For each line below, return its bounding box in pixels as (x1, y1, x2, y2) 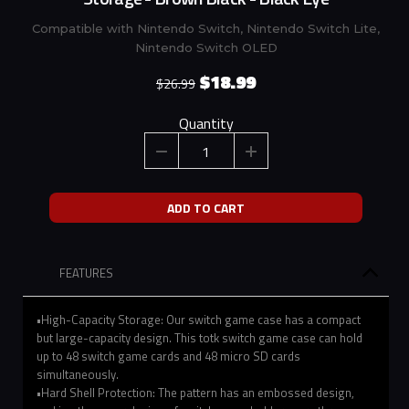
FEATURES (59, 263, 113, 282)
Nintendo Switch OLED (134, 39, 278, 55)
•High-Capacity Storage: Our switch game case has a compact (37, 309, 361, 329)
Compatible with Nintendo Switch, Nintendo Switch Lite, (32, 20, 380, 36)
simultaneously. (37, 364, 119, 383)
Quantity (178, 111, 234, 134)
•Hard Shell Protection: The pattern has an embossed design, (37, 383, 354, 402)
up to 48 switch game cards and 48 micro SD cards (37, 346, 300, 365)
